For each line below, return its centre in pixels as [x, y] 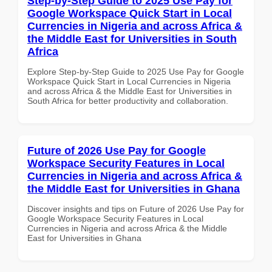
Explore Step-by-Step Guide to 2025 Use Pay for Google [136, 71]
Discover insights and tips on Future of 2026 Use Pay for [136, 209]
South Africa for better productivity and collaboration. [128, 100]
